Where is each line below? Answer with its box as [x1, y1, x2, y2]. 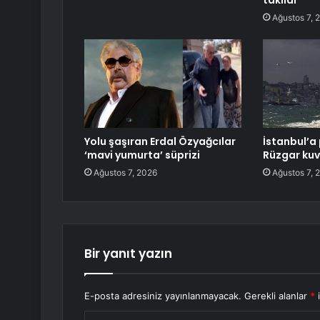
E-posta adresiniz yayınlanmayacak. [84, 290, 241, 302]
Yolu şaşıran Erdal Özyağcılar [84, 134, 236, 149]
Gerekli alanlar [244, 290, 310, 302]
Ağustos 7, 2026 [94, 167, 157, 179]
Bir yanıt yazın [84, 245, 172, 263]
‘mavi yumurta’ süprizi [84, 148, 200, 163]
